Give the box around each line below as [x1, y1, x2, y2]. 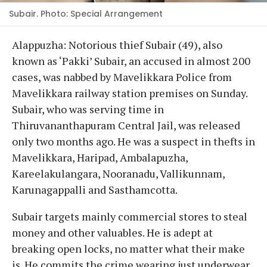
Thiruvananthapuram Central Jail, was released [12, 117, 240, 132]
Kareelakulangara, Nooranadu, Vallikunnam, [12, 166, 225, 181]
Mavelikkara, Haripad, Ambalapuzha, [12, 150, 188, 164]
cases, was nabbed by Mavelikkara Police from [12, 69, 232, 84]
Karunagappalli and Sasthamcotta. [12, 182, 178, 197]
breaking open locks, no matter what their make [12, 241, 245, 256]
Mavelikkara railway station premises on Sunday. [12, 85, 247, 100]
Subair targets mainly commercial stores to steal [12, 209, 247, 223]
